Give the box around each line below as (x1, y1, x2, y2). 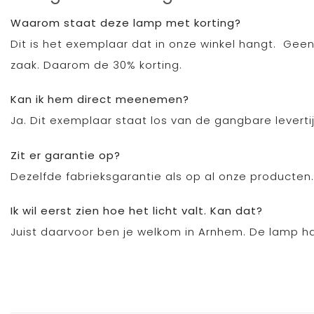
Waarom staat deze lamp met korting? (11, 15, 241, 30)
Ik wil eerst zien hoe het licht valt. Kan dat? (11, 203, 263, 219)
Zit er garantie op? (11, 147, 121, 163)
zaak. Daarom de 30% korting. (11, 57, 182, 72)
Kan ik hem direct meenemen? (11, 92, 189, 107)
